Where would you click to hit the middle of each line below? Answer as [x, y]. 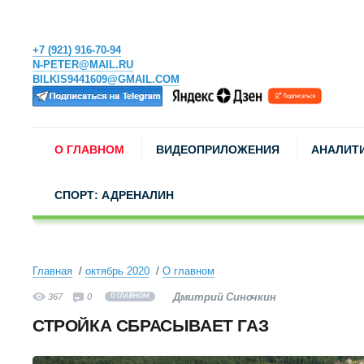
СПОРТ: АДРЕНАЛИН [114, 195]
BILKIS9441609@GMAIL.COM [106, 79]
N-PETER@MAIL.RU [83, 65]
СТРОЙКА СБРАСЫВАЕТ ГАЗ [151, 325]
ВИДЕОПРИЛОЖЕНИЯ [218, 149]
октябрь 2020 [117, 271]
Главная [52, 271]
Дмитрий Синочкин [224, 297]
